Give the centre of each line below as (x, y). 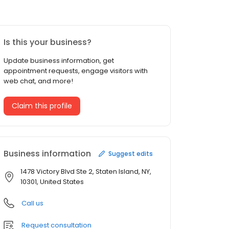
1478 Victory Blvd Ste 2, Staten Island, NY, (86, 172)
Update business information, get (59, 61)
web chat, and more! (38, 81)
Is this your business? (48, 42)
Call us (32, 203)
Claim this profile (42, 106)
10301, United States (52, 182)
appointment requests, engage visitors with (76, 71)
